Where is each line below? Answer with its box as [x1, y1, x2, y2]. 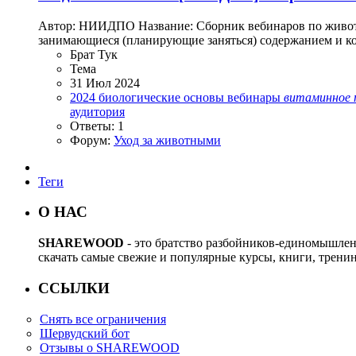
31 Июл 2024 [70, 75, 140, 90]
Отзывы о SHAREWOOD [40, 340, 180, 354]
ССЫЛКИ [38, 279, 110, 296]
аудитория [70, 104, 125, 118]
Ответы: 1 [70, 118, 124, 133]
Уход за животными [114, 133, 221, 147]
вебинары [227, 90, 284, 104]
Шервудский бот [40, 326, 130, 340]
